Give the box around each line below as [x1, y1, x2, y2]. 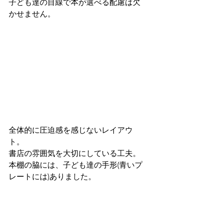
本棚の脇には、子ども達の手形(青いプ [9, 160, 142, 170]
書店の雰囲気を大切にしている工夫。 [9, 148, 140, 158]
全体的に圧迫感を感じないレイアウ [9, 125, 133, 135]
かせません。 [9, 9, 55, 18]
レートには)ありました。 [9, 171, 96, 181]
